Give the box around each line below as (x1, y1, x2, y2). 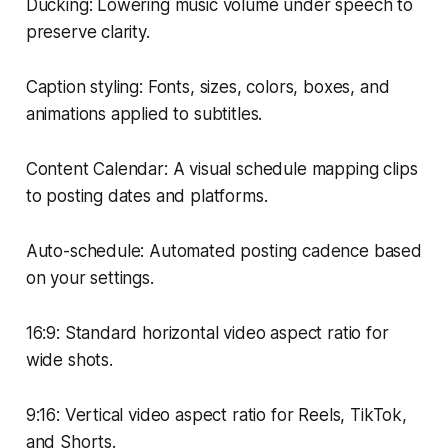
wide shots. (25, 349, 113, 370)
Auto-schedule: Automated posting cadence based (25, 240, 422, 261)
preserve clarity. (25, 21, 150, 42)
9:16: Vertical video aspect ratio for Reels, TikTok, (25, 404, 407, 425)
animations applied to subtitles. (25, 103, 263, 124)
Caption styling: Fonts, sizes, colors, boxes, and (25, 76, 390, 97)
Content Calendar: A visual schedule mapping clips (25, 158, 418, 179)
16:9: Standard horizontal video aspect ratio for (25, 322, 389, 343)
